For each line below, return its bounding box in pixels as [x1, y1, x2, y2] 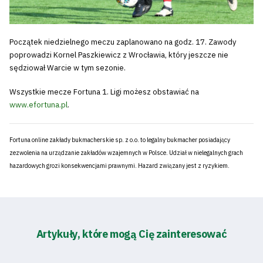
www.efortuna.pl [9, 100, 68, 110]
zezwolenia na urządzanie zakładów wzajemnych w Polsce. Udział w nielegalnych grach [9, 148, 243, 157]
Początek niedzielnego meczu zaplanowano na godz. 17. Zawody [9, 36, 236, 47]
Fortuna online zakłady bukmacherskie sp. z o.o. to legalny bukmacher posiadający [9, 135, 230, 144]
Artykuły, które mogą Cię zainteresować [36, 227, 227, 241]
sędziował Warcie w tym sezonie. [9, 62, 126, 73]
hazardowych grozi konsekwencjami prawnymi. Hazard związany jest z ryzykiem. [9, 161, 230, 170]
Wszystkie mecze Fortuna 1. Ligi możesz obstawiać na [9, 87, 199, 97]
